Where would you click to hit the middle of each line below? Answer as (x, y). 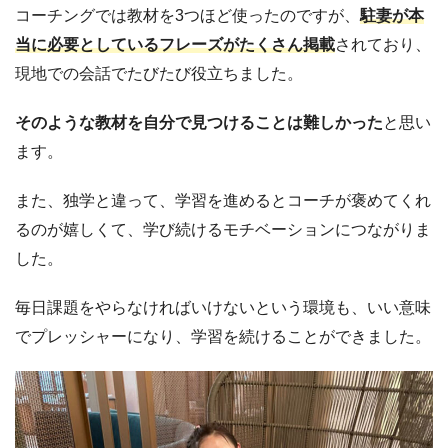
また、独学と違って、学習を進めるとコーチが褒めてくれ (223, 200)
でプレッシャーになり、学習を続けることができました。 (223, 336)
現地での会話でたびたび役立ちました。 (159, 73)
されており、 (383, 44)
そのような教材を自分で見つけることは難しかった (199, 122)
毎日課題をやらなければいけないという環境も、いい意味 (223, 307)
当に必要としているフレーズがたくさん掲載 (175, 44)
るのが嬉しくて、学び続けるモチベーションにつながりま (223, 229)
